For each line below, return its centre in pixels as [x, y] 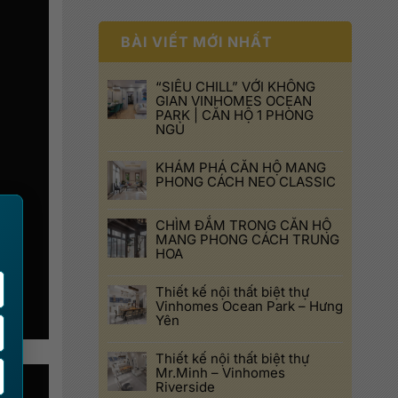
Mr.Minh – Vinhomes [220, 373]
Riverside [185, 387]
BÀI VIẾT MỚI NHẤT [197, 42]
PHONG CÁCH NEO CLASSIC [246, 182]
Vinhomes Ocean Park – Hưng [249, 306]
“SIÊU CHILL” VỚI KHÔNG [235, 87]
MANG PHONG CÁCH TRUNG [247, 239]
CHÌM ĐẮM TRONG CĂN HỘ [243, 225]
